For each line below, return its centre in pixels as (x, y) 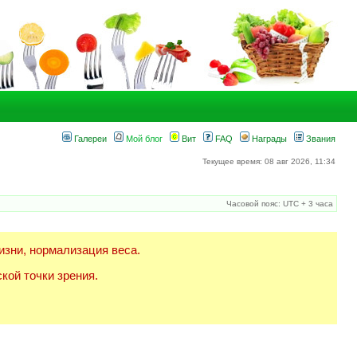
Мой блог (143, 139)
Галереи (89, 139)
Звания (320, 139)
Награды (268, 139)
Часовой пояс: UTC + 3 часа (280, 204)
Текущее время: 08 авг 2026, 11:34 (269, 161)
